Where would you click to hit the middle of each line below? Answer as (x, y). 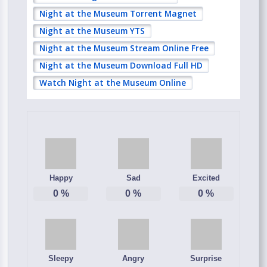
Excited (206, 178)
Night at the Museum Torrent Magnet (118, 14)
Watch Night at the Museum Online (113, 83)
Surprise (206, 258)
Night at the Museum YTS (92, 31)
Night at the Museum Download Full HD (121, 66)
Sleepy (61, 258)
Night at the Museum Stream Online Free (124, 48)
